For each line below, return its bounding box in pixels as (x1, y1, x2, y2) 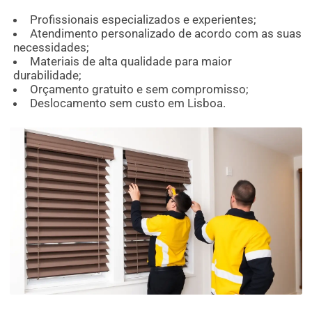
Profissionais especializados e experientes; (29, 13, 256, 27)
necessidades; (13, 40, 90, 55)
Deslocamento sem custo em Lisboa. (29, 96, 226, 111)
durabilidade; (13, 68, 82, 83)
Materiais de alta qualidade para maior (29, 54, 232, 69)
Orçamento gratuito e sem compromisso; (29, 82, 249, 97)
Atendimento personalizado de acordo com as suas (29, 26, 302, 41)
